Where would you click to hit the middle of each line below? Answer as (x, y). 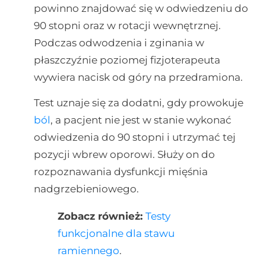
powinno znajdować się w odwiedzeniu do (141, 8)
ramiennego (88, 251)
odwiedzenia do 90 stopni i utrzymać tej (134, 137)
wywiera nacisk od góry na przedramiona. (138, 77)
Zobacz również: (101, 216)
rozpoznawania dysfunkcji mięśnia (121, 172)
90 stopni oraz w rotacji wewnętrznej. (127, 25)
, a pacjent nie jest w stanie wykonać (141, 120)
